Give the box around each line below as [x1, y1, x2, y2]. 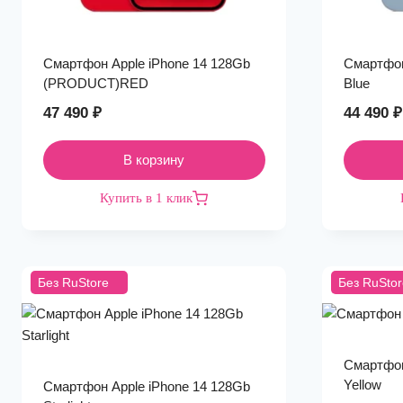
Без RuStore [38, 275, 109, 290]
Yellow [343, 377, 381, 392]
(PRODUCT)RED [42, 76, 148, 91]
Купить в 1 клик [100, 191, 193, 205]
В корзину [123, 152, 184, 167]
